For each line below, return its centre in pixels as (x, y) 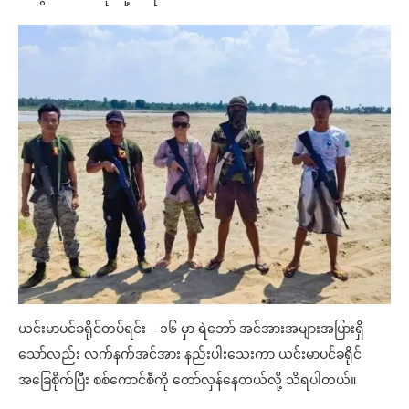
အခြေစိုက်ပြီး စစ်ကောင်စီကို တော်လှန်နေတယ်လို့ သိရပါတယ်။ (187, 380)
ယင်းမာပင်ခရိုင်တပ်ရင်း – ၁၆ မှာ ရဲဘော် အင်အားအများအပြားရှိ (191, 329)
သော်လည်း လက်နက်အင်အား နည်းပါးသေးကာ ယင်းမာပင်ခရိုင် (190, 355)
